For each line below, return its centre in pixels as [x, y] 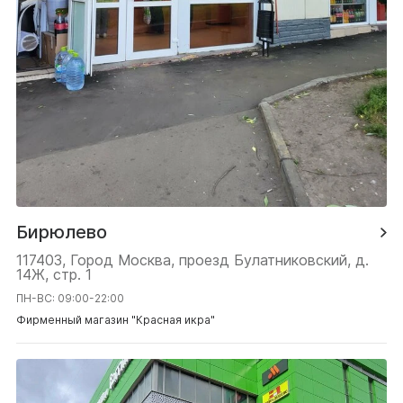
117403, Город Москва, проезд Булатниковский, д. [193, 260]
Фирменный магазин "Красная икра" [116, 320]
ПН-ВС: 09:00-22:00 [70, 299]
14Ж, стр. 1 [54, 275]
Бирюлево [62, 233]
